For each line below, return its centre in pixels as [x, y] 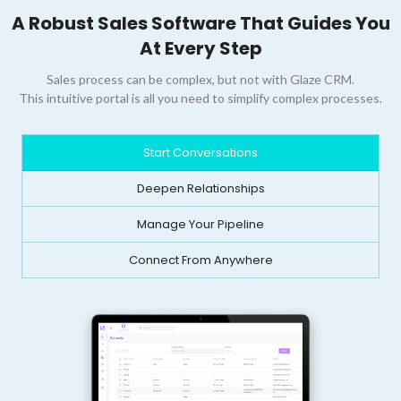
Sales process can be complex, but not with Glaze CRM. [200, 79]
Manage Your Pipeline [200, 224]
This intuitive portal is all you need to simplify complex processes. [200, 98]
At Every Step [200, 48]
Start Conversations [200, 152]
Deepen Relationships [200, 188]
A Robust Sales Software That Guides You [200, 23]
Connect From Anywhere [200, 260]
